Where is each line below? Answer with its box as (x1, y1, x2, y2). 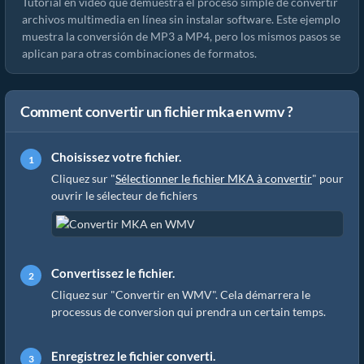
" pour (312, 171, 344, 185)
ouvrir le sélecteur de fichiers (51, 188, 197, 202)
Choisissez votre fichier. (51, 149, 181, 164)
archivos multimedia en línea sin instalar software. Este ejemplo (22, 12, 340, 26)
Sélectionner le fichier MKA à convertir (115, 171, 312, 185)
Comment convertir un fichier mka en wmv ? (20, 102, 293, 120)
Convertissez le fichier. (51, 266, 175, 280)
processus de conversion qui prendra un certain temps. (51, 305, 326, 318)
